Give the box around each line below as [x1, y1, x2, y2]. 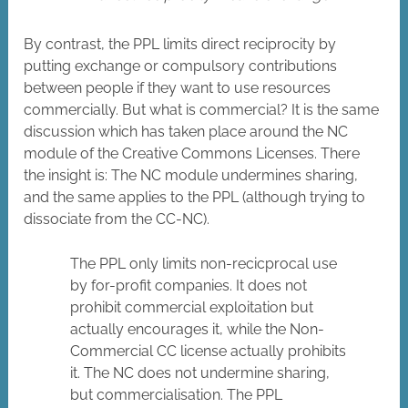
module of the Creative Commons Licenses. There [24, 145, 361, 163]
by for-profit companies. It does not [70, 277, 308, 295]
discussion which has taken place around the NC [24, 123, 349, 141]
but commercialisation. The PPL [70, 386, 283, 404]
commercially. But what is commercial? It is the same [24, 101, 380, 119]
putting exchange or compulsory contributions [24, 57, 338, 76]
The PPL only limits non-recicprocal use [70, 255, 338, 273]
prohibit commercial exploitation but [70, 299, 314, 317]
